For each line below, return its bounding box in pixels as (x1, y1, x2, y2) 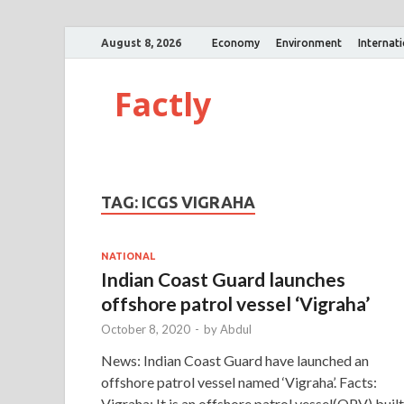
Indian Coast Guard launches (101, 267, 345, 290)
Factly (115, 82, 211, 126)
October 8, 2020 (101, 321, 190, 336)
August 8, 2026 (101, 36, 181, 49)
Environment (276, 36, 342, 49)
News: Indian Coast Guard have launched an (101, 351, 369, 369)
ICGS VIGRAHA (142, 193, 255, 211)
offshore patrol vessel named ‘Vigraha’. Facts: (101, 372, 377, 390)
